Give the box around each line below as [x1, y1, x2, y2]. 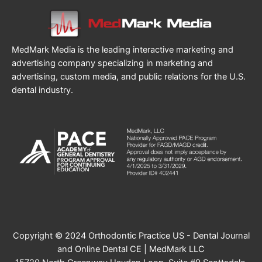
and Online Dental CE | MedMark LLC [57, 244, 205, 255]
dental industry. [12, 84, 73, 95]
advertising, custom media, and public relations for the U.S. [12, 71, 246, 82]
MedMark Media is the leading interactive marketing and [12, 44, 233, 55]
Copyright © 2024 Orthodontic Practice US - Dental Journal [12, 230, 250, 242]
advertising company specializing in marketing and [12, 57, 213, 68]
